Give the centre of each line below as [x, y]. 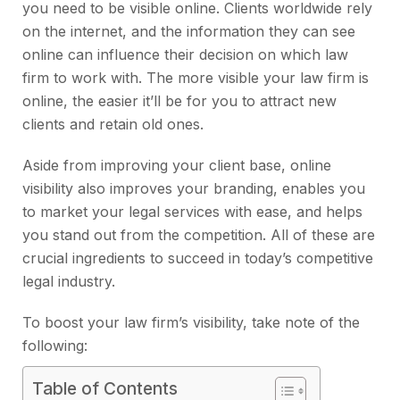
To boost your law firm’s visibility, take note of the [191, 323]
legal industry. [71, 282]
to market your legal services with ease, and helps [192, 212]
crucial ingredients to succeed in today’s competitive [198, 258]
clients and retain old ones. [115, 125]
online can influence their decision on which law [185, 55]
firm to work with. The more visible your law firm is [196, 78]
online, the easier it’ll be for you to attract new [179, 101]
